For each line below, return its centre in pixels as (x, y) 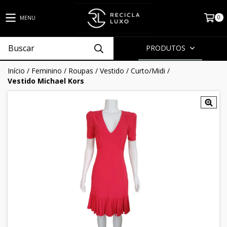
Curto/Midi (148, 71)
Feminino (47, 71)
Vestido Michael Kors (46, 81)
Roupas (81, 71)
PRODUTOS (167, 48)
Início (16, 71)
